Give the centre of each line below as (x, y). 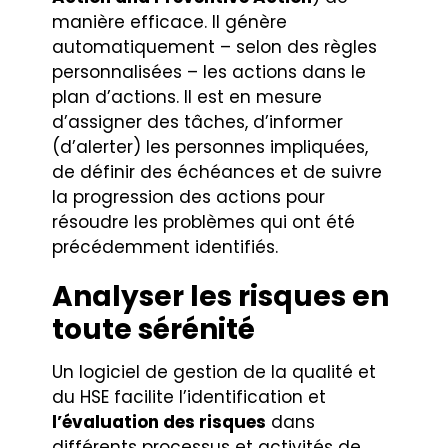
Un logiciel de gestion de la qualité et (214, 371)
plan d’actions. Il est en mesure (187, 96)
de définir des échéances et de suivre (217, 171)
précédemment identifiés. (168, 246)
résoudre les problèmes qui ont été (204, 221)
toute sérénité (154, 329)
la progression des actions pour (189, 196)
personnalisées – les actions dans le (209, 71)
